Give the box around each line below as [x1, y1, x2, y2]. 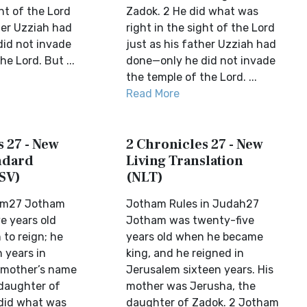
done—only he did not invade [126, 54, 276, 67]
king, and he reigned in [126, 247, 245, 260]
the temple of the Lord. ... [126, 71, 258, 84]
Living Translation [126, 152, 244, 170]
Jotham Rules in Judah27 [126, 197, 260, 210]
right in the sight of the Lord [126, 21, 275, 34]
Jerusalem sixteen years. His [126, 263, 274, 276]
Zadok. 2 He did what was [126, 5, 259, 18]
